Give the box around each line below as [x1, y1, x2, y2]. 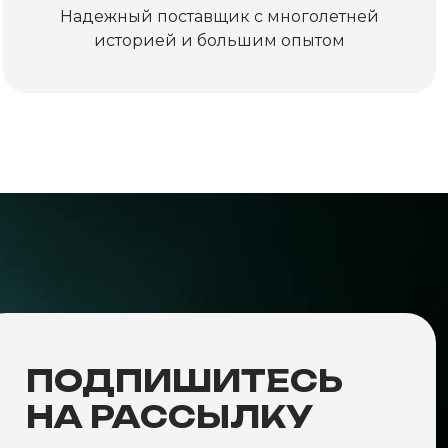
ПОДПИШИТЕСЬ [26, 361, 343, 399]
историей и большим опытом [93, 31, 345, 50]
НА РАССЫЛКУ [26, 397, 313, 435]
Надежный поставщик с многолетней [59, 7, 379, 26]
